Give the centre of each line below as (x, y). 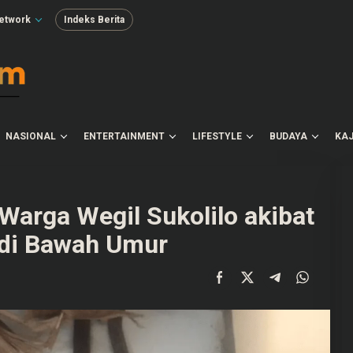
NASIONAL (31, 136)
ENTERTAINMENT (124, 136)
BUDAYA (288, 136)
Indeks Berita (94, 20)
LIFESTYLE (217, 136)
